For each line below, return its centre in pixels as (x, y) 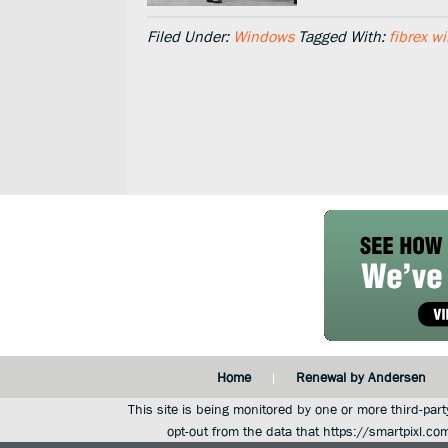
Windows (263, 36)
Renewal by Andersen (360, 377)
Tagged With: (343, 36)
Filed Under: (190, 36)
